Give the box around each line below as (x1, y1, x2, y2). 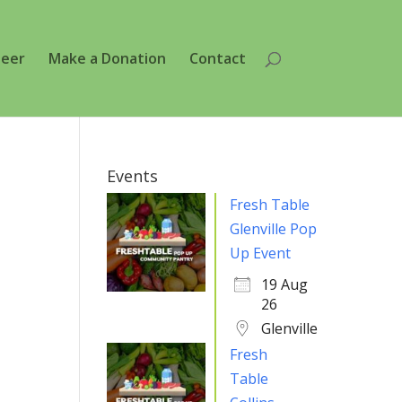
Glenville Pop (230, 219, 318, 239)
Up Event (230, 243, 292, 263)
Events (107, 165, 159, 187)
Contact (188, 48, 246, 68)
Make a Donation (48, 48, 166, 68)
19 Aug (261, 275, 309, 294)
